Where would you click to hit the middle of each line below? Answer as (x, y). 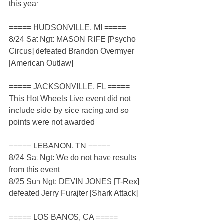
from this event (34, 170)
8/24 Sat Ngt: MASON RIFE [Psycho (73, 39)
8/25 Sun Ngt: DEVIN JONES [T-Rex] (75, 182)
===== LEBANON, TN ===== (60, 146)
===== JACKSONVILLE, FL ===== (69, 87)
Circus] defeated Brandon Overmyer (73, 51)
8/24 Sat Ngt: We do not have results (74, 158)
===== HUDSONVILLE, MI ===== (68, 28)
